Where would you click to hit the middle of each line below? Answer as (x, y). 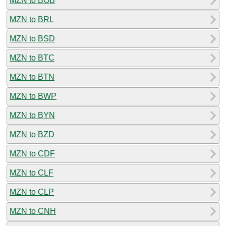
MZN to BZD (32, 134)
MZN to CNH (33, 211)
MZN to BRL (32, 19)
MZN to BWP (33, 96)
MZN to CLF (32, 173)
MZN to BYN (32, 115)
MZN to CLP (32, 192)
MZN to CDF (32, 153)
